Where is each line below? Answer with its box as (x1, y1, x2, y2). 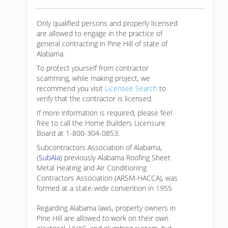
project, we (115, 73, 150, 83)
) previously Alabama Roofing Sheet (60, 153, 170, 162)
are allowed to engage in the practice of (37, 28, 162, 38)
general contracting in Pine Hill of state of (37, 39, 167, 48)
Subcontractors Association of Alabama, (37, 142, 162, 152)
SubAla (39, 153, 60, 162)
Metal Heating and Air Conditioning (37, 163, 147, 173)
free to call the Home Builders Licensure (37, 118, 165, 128)
